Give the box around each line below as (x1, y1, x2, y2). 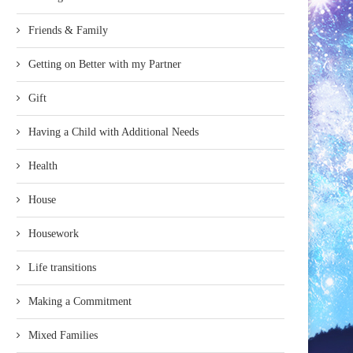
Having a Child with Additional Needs (28, 125, 199, 138)
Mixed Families (28, 329, 98, 341)
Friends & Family (28, 24, 108, 36)
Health (28, 159, 58, 172)
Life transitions (28, 261, 96, 273)
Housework (28, 227, 79, 240)
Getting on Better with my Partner (28, 58, 181, 70)
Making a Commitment (28, 295, 132, 307)
